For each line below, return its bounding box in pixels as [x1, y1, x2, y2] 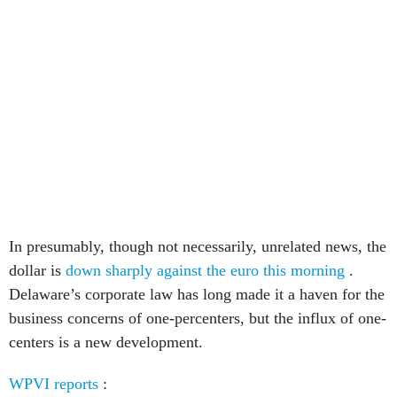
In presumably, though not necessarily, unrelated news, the [9, 237, 386, 255]
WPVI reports [9, 375, 103, 393]
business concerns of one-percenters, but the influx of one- [9, 309, 386, 327]
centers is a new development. [9, 333, 203, 351]
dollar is [9, 261, 66, 279]
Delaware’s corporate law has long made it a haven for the [9, 285, 385, 303]
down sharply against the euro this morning [66, 261, 349, 279]
